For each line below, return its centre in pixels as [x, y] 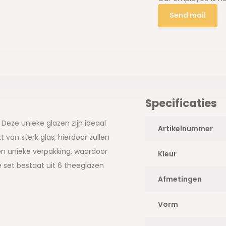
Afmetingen [180, 179]
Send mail [188, 15]
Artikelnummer [185, 128]
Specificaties [181, 103]
